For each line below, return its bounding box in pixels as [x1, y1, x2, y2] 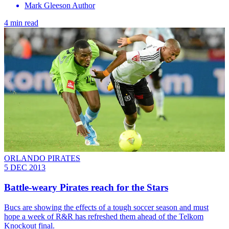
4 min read [4, 18, 38, 28]
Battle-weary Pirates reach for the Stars [4, 181, 168, 193]
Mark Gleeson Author [25, 1, 95, 10]
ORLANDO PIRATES [4, 154, 80, 163]
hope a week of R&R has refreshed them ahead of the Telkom [4, 212, 203, 221]
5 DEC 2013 [4, 163, 45, 172]
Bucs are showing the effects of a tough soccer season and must [4, 202, 209, 212]
